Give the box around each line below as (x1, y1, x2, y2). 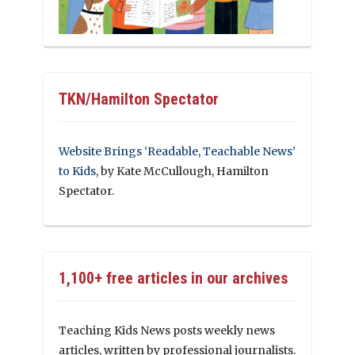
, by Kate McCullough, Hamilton (96, 164, 269, 179)
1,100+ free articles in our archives (59, 269, 288, 288)
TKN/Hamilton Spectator (59, 90, 219, 109)
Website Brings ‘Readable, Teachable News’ (59, 144, 296, 159)
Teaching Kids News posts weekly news (59, 323, 275, 338)
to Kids (59, 164, 96, 179)
